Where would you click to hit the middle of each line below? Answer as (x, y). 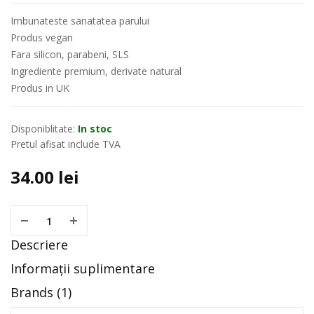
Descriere (39, 245)
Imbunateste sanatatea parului (80, 21)
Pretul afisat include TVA (66, 144)
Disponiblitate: (43, 129)
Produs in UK (40, 88)
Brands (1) (41, 292)
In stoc (95, 129)
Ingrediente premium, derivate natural (96, 71)
